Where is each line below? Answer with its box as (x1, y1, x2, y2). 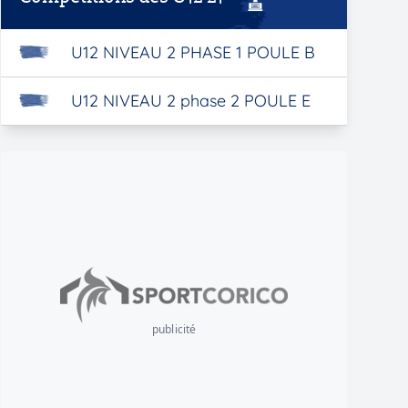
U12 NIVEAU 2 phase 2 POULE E (70, 90, 311, 111)
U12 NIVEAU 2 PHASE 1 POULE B (70, 42, 315, 63)
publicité (151, 321, 197, 337)
